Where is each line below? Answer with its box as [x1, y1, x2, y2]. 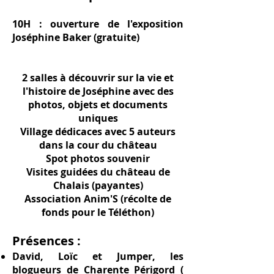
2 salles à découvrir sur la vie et [22, 71, 174, 84]
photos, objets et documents [28, 98, 168, 111]
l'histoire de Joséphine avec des [22, 84, 174, 98]
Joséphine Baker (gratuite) [12, 31, 139, 44]
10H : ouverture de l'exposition [12, 17, 183, 31]
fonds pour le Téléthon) [42, 206, 154, 219]
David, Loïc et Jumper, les [12, 250, 183, 263]
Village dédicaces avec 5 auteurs [20, 125, 176, 138]
